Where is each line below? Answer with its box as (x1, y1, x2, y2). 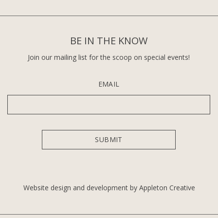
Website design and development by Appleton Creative (23, 183, 195, 192)
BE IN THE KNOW (70, 34, 147, 47)
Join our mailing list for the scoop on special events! (28, 53, 190, 62)
